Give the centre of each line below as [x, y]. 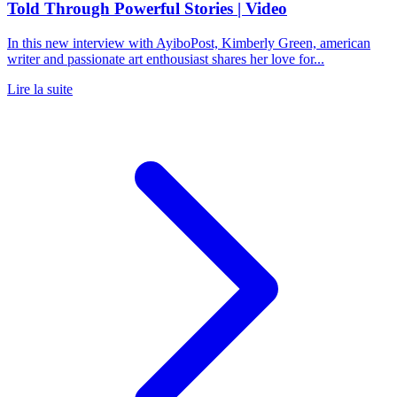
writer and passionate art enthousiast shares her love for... [166, 58]
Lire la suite [40, 89]
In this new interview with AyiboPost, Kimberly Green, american [189, 43]
